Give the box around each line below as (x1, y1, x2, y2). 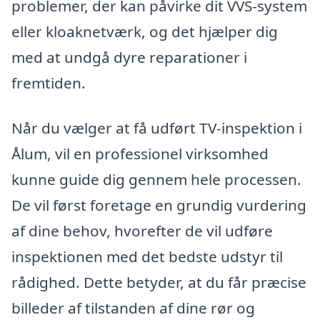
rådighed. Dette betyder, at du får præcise (11, 272, 306, 293)
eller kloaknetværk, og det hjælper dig (11, 21, 278, 41)
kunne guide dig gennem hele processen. (11, 169, 301, 190)
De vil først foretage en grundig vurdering (11, 195, 306, 216)
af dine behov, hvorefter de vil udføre (11, 221, 273, 241)
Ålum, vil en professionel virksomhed (11, 144, 269, 164)
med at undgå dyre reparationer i (11, 46, 247, 67)
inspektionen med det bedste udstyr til (11, 246, 283, 267)
